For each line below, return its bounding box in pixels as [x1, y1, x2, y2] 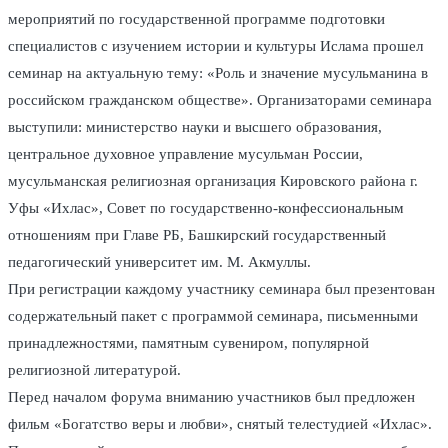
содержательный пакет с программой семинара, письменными [8, 308, 418, 325]
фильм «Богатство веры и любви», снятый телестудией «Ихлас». [8, 416, 432, 433]
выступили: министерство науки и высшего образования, [8, 119, 382, 136]
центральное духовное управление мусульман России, [8, 146, 363, 163]
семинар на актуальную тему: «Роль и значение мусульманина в [8, 65, 428, 82]
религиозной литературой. [8, 362, 181, 379]
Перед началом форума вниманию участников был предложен [8, 389, 415, 406]
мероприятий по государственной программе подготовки [8, 11, 385, 28]
